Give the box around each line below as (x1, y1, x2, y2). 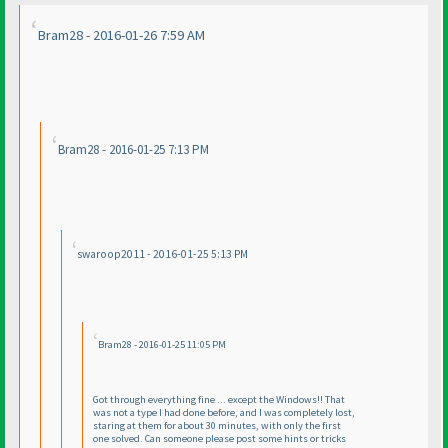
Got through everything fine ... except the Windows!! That (93, 393, 345, 407)
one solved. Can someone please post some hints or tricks (93, 432, 346, 446)
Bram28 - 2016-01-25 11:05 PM (98, 338, 226, 352)
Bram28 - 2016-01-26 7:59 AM (38, 26, 205, 45)
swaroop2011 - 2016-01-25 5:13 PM (77, 247, 248, 262)
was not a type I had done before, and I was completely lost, (93, 406, 355, 420)
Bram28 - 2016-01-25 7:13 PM (58, 141, 209, 159)
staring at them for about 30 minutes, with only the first (93, 419, 341, 433)
